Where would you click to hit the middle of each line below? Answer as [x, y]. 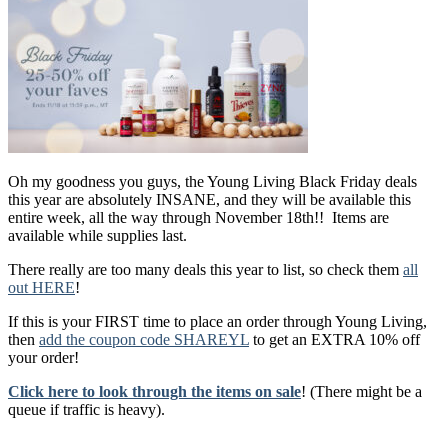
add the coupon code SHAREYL [144, 339]
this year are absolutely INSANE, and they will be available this [209, 199]
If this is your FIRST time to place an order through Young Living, [217, 321]
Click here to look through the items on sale [154, 391]
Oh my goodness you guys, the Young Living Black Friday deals [212, 181]
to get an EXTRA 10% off [334, 339]
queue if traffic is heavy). [86, 409]
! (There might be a [361, 391]
